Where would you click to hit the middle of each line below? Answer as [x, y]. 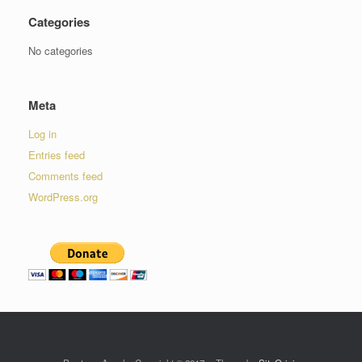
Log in [42, 134]
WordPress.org [63, 197]
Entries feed [57, 155]
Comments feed [65, 176]
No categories [61, 51]
